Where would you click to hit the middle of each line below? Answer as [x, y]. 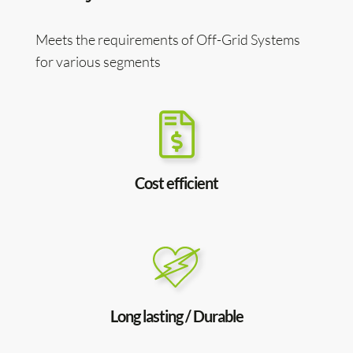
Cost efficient [176, 183]
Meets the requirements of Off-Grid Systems [168, 39]
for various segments [98, 61]
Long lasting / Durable [176, 316]
